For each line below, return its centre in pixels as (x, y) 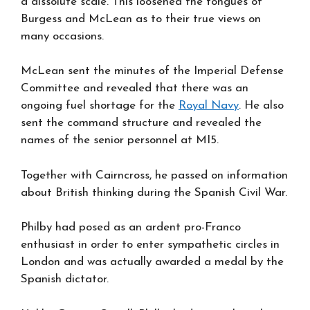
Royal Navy (209, 106)
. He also (261, 106)
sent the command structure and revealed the (141, 123)
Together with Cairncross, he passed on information (154, 175)
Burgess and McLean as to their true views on (141, 19)
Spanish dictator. (65, 279)
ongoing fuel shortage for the (100, 106)
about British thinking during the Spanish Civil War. (154, 192)
